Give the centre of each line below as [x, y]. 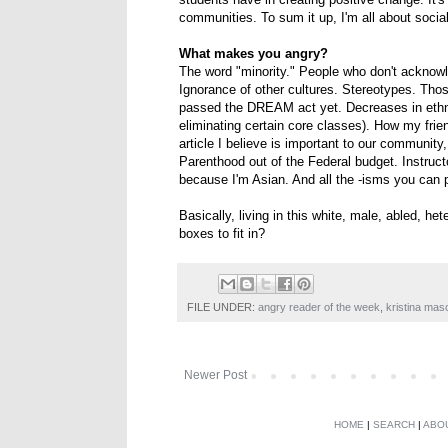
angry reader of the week [319, 306]
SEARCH [394, 424]
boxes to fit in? [222, 234]
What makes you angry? [253, 54]
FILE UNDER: [222, 306]
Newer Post [215, 374]
